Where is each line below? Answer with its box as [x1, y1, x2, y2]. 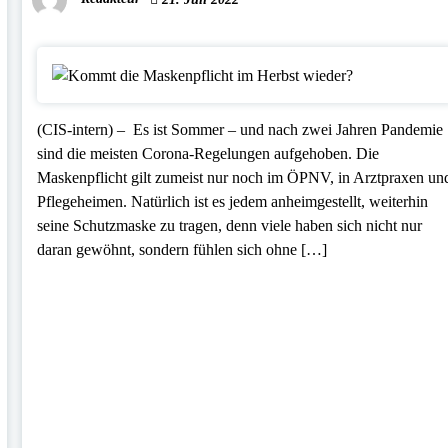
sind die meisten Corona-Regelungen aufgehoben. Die [37, 144, 380, 162]
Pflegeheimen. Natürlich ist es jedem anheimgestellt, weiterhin [37, 192, 429, 210]
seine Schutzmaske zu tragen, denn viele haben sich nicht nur [37, 216, 423, 234]
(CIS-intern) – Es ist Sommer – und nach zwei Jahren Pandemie [37, 120, 444, 138]
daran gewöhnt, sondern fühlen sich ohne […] [37, 240, 328, 258]
